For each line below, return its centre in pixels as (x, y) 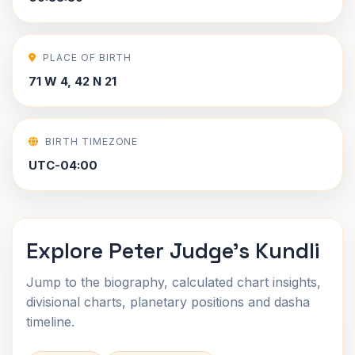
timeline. (50, 322)
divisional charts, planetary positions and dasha (168, 302)
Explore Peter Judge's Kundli (173, 251)
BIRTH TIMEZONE (92, 141)
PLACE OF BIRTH (87, 57)
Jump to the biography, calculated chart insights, (174, 282)
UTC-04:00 (63, 165)
